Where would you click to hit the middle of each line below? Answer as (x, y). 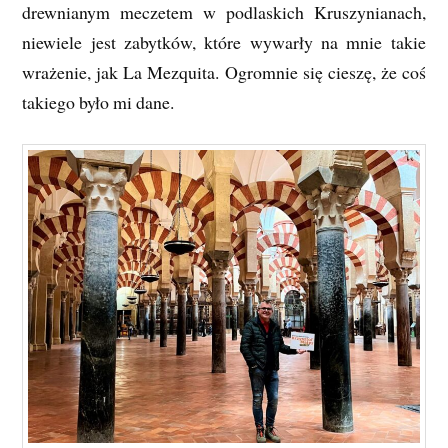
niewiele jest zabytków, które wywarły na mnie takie (224, 42)
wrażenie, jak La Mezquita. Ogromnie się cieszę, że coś (224, 72)
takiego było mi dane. (98, 102)
